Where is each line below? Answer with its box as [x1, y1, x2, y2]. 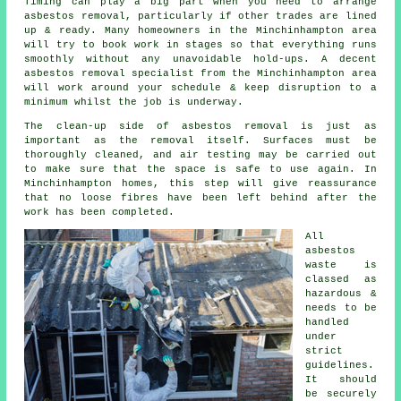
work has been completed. [24, 207, 175, 218]
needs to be [305, 303, 377, 314]
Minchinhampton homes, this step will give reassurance [24, 178, 377, 190]
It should [305, 374, 377, 386]
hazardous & [305, 288, 377, 300]
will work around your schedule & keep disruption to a [24, 82, 377, 94]
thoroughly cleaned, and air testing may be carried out [24, 149, 377, 161]
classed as [305, 274, 377, 286]
